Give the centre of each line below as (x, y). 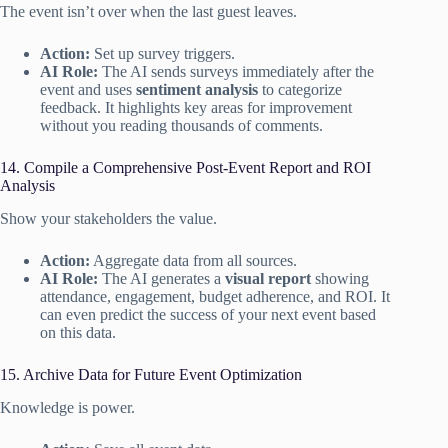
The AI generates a (161, 278)
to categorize (300, 90)
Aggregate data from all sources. (193, 260)
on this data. (78, 332)
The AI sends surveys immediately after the (236, 72)
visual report (268, 278)
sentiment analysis (197, 90)
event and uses (88, 90)
